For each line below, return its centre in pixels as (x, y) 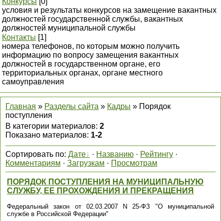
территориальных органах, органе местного (82, 73)
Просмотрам (134, 163)
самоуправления (33, 82)
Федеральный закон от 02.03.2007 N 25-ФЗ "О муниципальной (110, 207)
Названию (115, 154)
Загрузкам (86, 163)
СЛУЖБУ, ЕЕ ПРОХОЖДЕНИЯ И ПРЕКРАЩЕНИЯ (100, 191)
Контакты (19, 37)
